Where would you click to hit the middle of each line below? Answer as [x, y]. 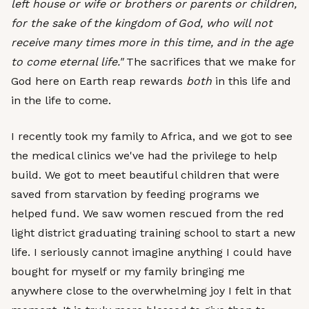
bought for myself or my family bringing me [128, 271]
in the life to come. [61, 100]
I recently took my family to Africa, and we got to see [152, 136]
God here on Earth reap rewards [99, 81]
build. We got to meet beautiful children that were [145, 175]
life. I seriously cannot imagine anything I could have [151, 252]
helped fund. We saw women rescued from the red [148, 213]
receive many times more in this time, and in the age [152, 42]
